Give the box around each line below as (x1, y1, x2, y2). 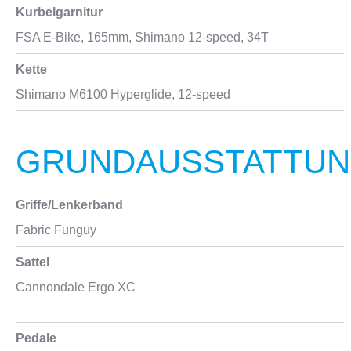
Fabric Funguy (16, 223, 96, 237)
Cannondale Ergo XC (16, 280, 136, 294)
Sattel (16, 255, 49, 269)
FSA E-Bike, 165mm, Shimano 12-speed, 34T (16, 31, 269, 44)
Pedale (16, 331, 56, 345)
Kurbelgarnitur (16, 5, 103, 19)
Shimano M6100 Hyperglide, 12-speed (16, 88, 230, 101)
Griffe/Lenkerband (16, 198, 123, 212)
